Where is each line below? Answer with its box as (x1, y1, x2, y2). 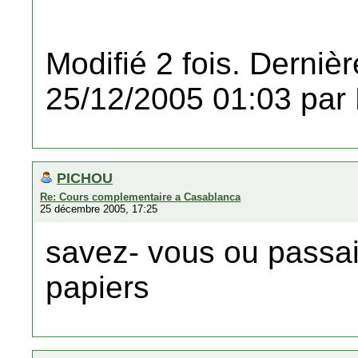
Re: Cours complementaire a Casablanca (40, 191, 241, 203)
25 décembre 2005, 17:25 (40, 203, 157, 215)
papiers (46, 270, 149, 304)
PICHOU (57, 169, 113, 186)
